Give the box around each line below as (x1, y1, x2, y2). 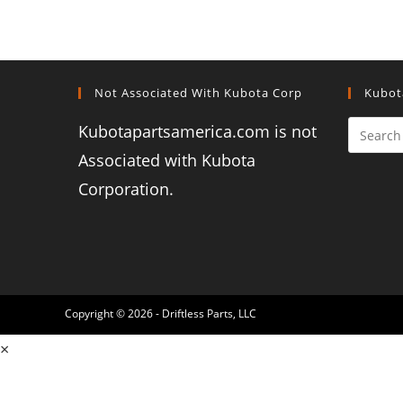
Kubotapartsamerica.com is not (78, 121, 317, 143)
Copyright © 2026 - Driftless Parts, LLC (65, 306, 256, 322)
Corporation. (78, 178, 174, 201)
